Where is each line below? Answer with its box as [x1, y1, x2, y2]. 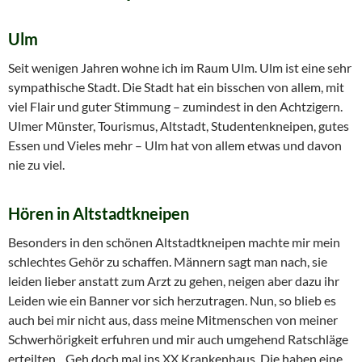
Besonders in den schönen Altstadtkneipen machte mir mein [8, 234, 340, 250]
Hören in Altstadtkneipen [8, 203, 189, 223]
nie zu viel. [8, 156, 65, 172]
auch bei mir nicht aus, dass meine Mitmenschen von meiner [8, 311, 338, 327]
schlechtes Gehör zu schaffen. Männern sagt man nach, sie [8, 253, 327, 269]
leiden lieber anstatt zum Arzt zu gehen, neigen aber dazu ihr [8, 272, 339, 288]
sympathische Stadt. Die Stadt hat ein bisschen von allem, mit [8, 78, 344, 95]
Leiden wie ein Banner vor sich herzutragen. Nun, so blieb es [8, 292, 336, 308]
